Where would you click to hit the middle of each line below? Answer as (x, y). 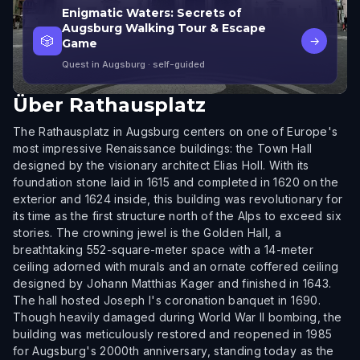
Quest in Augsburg (104, 64)
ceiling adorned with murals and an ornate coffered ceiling (176, 266)
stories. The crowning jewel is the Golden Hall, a (147, 233)
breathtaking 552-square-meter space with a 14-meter (163, 250)
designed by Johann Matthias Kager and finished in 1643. (172, 283)
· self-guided (175, 64)
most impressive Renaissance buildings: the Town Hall (163, 148)
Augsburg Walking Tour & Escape (164, 28)
